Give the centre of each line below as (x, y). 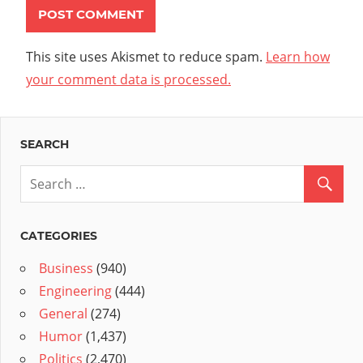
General (63, 314)
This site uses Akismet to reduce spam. (146, 57)
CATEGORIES (59, 236)
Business (66, 269)
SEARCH (45, 145)
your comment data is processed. (128, 80)
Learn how (298, 57)
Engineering (75, 291)
